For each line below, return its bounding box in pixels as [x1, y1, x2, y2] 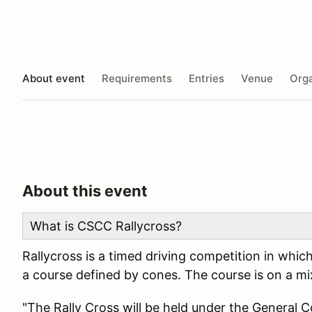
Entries [189, 71, 224, 85]
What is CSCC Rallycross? [30, 219, 182, 233]
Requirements [102, 71, 172, 85]
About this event [22, 182, 148, 200]
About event [22, 71, 85, 85]
